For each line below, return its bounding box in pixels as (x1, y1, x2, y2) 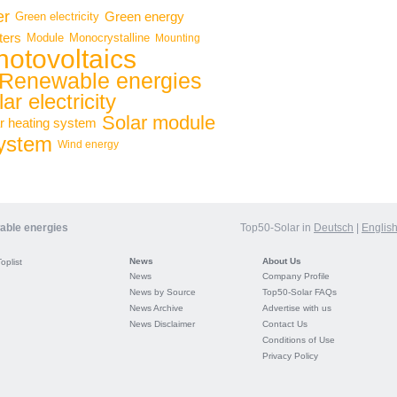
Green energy (105, 9, 184, 24)
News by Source (129, 287, 196, 297)
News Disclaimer (129, 319, 195, 329)
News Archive (129, 303, 183, 313)
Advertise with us (262, 303, 331, 313)
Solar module (102, 112, 215, 134)
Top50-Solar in (240, 222, 314, 234)
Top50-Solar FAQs (262, 287, 337, 297)
